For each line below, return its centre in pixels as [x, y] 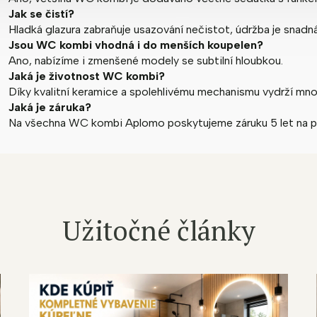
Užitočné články [158, 231]
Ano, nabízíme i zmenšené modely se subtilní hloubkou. [146, 61]
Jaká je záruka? [50, 108]
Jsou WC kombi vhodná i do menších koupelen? [136, 45]
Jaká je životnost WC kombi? [87, 76]
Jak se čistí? [41, 14]
